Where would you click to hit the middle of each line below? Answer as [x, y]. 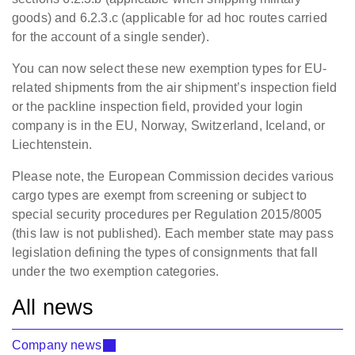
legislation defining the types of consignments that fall [165, 253]
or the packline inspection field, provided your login [158, 107]
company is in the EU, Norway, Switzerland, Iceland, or [169, 126]
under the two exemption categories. [117, 272]
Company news [57, 345]
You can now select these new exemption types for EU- [170, 69]
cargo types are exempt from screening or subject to [160, 196]
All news [53, 307]
